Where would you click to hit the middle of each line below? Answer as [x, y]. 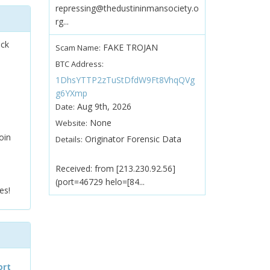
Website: [71, 123]
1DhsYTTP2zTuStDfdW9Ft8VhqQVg [125, 80]
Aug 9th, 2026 [103, 106]
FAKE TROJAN [129, 47]
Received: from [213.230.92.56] [115, 168]
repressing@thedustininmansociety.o [127, 8]
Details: [69, 139]
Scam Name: [78, 48]
